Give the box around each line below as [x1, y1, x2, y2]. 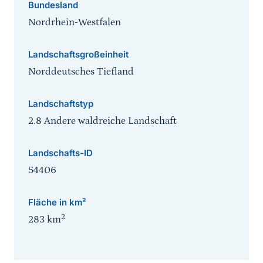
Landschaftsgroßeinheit [28, 49, 129, 60]
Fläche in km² [28, 197, 86, 208]
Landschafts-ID [28, 147, 93, 159]
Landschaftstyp [28, 98, 93, 110]
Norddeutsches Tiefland [28, 66, 134, 78]
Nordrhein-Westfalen [28, 16, 121, 29]
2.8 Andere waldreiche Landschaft [28, 115, 177, 127]
